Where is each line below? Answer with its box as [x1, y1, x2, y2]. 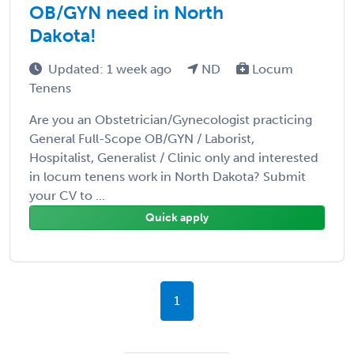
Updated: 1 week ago [48, 61, 175, 77]
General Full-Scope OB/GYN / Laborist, [29, 130, 254, 146]
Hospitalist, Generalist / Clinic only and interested [29, 149, 318, 165]
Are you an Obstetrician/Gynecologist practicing [29, 111, 312, 127]
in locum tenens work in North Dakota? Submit [29, 168, 306, 184]
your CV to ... [29, 187, 105, 203]
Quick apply [145, 210, 209, 224]
